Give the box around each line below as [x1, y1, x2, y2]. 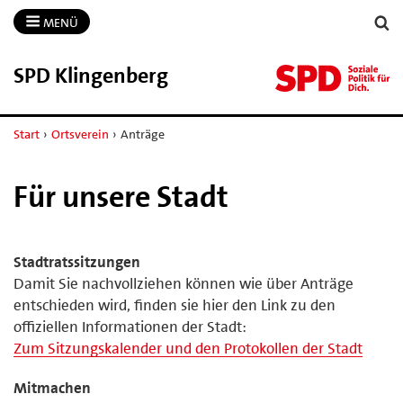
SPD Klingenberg [13, 60, 168, 90]
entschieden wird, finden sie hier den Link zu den [13, 294, 336, 315]
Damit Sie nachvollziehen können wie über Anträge [13, 273, 354, 293]
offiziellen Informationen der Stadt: [13, 316, 246, 336]
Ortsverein [50, 125, 109, 142]
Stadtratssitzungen [13, 251, 140, 272]
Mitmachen [13, 377, 91, 398]
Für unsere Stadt [13, 176, 228, 217]
